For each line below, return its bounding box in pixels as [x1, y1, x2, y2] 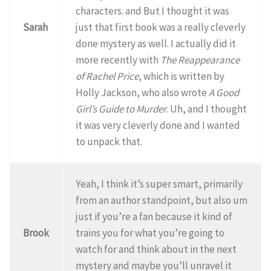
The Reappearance [160, 53, 240, 67]
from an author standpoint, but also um [76, 193, 248, 207]
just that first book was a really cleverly [76, 20, 246, 34]
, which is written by [139, 69, 225, 83]
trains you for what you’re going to [76, 226, 225, 240]
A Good [209, 85, 240, 99]
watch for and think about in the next [76, 242, 237, 256]
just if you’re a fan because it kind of [76, 209, 233, 223]
